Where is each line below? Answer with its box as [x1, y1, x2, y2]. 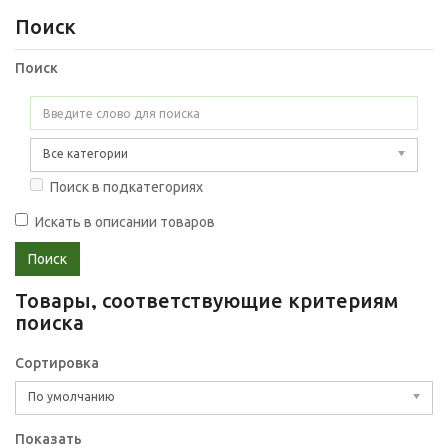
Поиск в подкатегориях [50, 179, 203, 195]
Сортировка [15, 355, 99, 371]
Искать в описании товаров [35, 214, 215, 230]
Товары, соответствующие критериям [15, 288, 398, 316]
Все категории [43, 147, 128, 160]
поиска [15, 310, 84, 338]
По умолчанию [28, 390, 115, 403]
